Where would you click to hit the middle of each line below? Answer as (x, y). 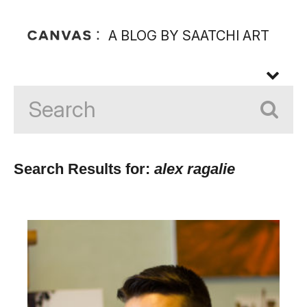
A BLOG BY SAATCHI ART (189, 36)
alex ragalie (195, 169)
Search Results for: (84, 169)
